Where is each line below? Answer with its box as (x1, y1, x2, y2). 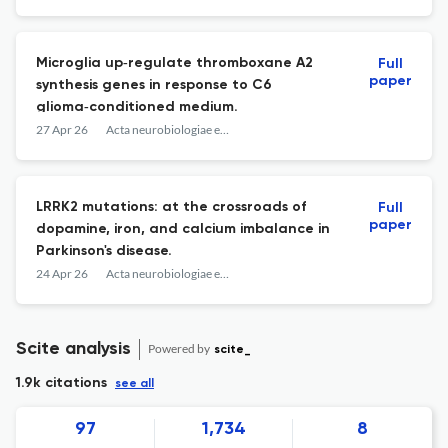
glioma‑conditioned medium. (36, 100, 238, 114)
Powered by (148, 340, 212, 356)
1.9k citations (16, 376, 107, 390)
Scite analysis (16, 340, 131, 358)
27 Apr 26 (36, 122, 88, 137)
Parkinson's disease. (36, 244, 172, 258)
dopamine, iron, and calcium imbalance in (36, 222, 330, 236)
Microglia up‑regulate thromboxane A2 (36, 56, 313, 70)
